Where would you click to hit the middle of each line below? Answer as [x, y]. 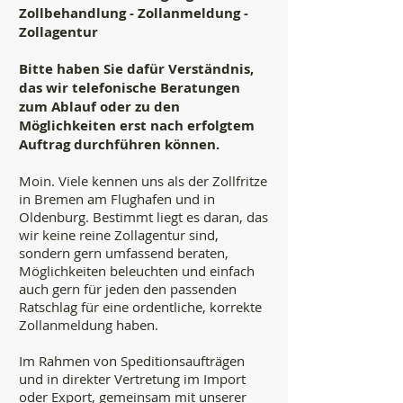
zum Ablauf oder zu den [99, 107]
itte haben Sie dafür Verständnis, [141, 69]
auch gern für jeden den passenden [128, 289]
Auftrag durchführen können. [121, 144]
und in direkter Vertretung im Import [132, 379]
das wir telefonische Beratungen [130, 88]
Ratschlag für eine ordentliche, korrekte [140, 307]
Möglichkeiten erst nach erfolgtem [137, 125]
